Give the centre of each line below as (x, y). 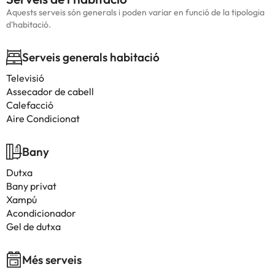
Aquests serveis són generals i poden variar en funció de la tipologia (135, 12)
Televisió (25, 78)
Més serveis (52, 260)
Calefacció (30, 105)
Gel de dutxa (33, 227)
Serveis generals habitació (91, 57)
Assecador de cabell (50, 91)
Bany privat (31, 186)
